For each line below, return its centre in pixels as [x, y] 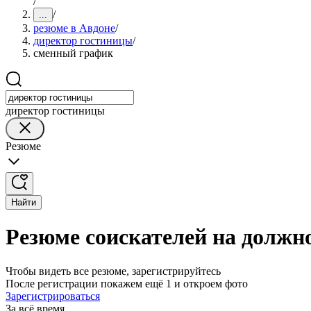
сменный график [73, 53]
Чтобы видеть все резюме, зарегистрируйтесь [113, 271]
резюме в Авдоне [74, 28]
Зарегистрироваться [53, 296]
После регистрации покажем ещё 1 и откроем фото [127, 283]
